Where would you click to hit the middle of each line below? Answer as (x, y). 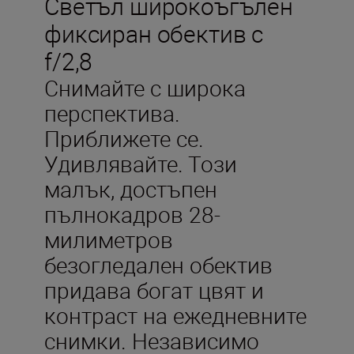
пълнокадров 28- (132, 214)
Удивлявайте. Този (141, 163)
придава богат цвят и (154, 290)
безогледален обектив (158, 264)
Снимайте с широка (145, 87)
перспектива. (112, 113)
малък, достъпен (131, 188)
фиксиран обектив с (154, 33)
